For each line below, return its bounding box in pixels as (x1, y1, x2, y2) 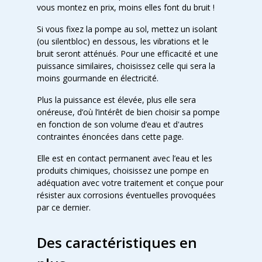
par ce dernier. (36, 202, 91, 213)
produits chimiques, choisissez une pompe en (36, 165, 209, 176)
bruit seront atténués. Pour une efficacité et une (36, 48, 218, 59)
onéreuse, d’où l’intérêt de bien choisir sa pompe (36, 106, 220, 118)
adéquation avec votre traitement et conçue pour (36, 177, 223, 188)
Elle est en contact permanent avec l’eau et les (36, 153, 212, 164)
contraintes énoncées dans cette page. (36, 131, 184, 142)
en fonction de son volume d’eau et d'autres (36, 119, 204, 130)
